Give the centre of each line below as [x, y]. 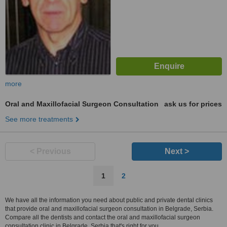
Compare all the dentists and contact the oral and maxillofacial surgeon [103, 217]
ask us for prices [193, 104]
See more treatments [39, 119]
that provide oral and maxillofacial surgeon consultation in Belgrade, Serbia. [109, 209]
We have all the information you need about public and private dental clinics [109, 200]
